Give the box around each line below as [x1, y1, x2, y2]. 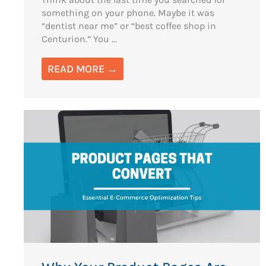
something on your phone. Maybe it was [42, 7, 214, 18]
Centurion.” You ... [42, 33, 117, 45]
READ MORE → [47, 62, 118, 75]
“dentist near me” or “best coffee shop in [42, 20, 216, 31]
